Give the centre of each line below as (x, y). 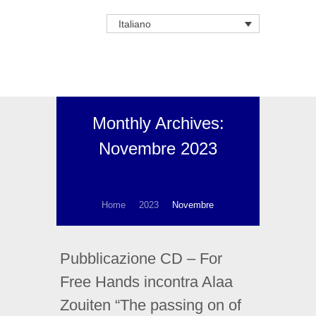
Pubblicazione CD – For (141, 259)
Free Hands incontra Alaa (146, 282)
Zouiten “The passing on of (151, 305)
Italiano (134, 24)
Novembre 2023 (158, 149)
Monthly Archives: (158, 123)
